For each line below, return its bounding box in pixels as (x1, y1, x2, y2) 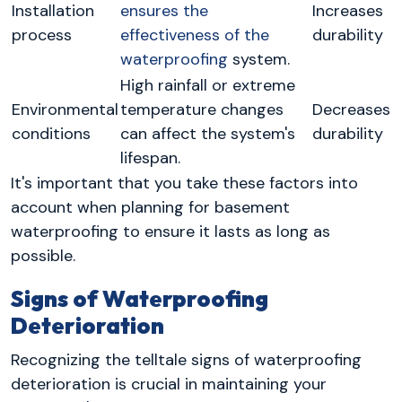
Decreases (312, 99, 390, 121)
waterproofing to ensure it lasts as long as (11, 221, 330, 243)
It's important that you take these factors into (11, 172, 358, 195)
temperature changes (120, 99, 284, 121)
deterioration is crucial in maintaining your (11, 372, 327, 395)
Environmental (12, 99, 118, 121)
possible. (11, 245, 75, 267)
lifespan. (120, 147, 180, 170)
